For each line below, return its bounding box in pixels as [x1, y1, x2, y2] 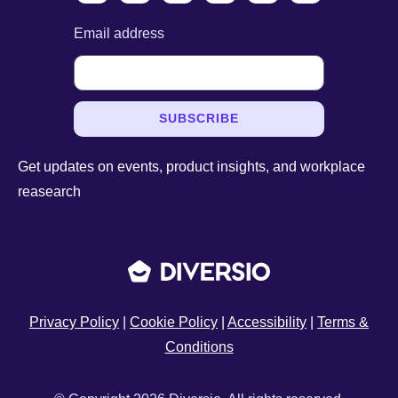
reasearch [18, 183, 81, 199]
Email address [73, 25, 164, 41]
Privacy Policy [29, 314, 119, 330]
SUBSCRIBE [158, 111, 240, 126]
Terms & [317, 314, 369, 330]
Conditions [164, 338, 234, 354]
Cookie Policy [130, 314, 218, 330]
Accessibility [227, 314, 306, 330]
